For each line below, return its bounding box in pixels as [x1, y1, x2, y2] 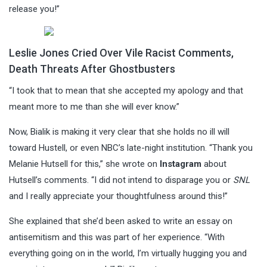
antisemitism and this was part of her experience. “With [9, 231, 225, 243]
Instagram [160, 158, 201, 169]
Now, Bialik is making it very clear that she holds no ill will [9, 126, 229, 137]
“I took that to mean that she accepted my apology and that [9, 85, 243, 96]
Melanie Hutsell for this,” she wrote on [9, 158, 160, 169]
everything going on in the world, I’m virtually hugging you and [9, 247, 247, 259]
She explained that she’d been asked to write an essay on [9, 215, 232, 226]
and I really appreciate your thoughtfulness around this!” [9, 190, 228, 201]
